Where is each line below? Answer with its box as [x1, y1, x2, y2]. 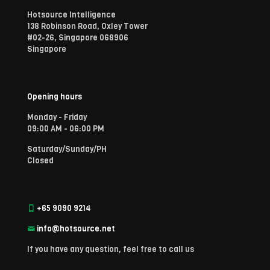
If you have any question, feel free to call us [27, 244, 194, 255]
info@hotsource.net [35, 224, 115, 234]
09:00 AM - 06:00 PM [27, 124, 104, 134]
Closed [27, 155, 54, 166]
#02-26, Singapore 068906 [27, 33, 128, 43]
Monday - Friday [27, 112, 87, 123]
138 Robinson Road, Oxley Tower [27, 21, 148, 32]
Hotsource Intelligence [27, 10, 116, 20]
